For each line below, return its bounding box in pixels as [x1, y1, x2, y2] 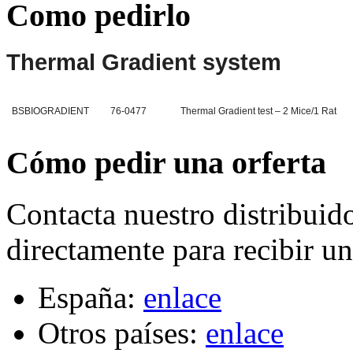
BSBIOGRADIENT [12, 105, 90, 117]
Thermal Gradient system [6, 48, 281, 75]
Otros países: [38, 315, 206, 350]
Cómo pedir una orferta [6, 145, 326, 181]
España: [38, 280, 143, 314]
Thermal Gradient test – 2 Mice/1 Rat [180, 105, 337, 117]
